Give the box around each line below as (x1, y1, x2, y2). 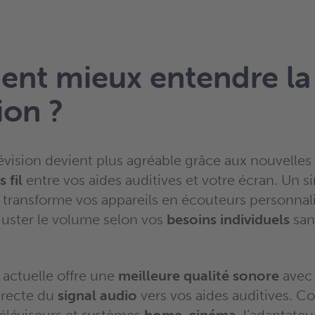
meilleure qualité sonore (118, 267, 279, 284)
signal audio (58, 287, 137, 304)
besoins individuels (167, 211, 290, 228)
